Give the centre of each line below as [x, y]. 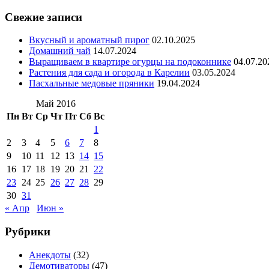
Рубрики [28, 232]
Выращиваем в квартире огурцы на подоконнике [130, 62]
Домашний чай [60, 51]
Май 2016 [56, 104]
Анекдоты [50, 255]
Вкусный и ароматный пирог [89, 40]
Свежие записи [44, 17]
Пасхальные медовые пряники [92, 83]
